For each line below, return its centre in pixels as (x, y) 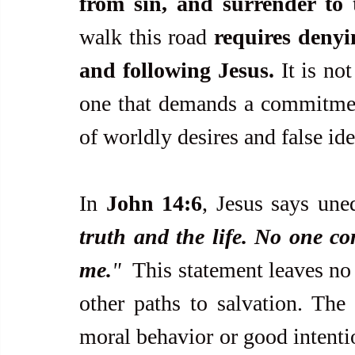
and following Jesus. (177, 70)
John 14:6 (154, 203)
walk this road (147, 37)
